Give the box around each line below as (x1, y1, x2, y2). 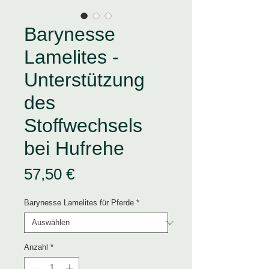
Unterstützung (24, 69, 145, 91)
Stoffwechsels (24, 115, 142, 137)
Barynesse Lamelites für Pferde (24, 198, 134, 208)
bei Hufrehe (24, 138, 124, 160)
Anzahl (24, 243, 48, 252)
